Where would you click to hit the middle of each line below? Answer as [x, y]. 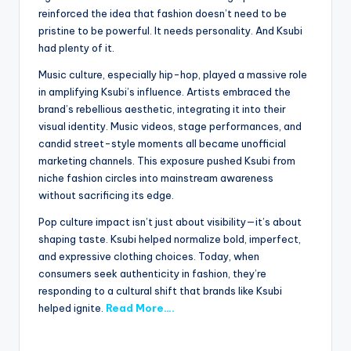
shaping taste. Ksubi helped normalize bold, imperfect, [170, 239]
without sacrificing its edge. [106, 195]
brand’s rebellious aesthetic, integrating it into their [162, 109]
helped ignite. [72, 308]
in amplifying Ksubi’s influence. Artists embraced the [165, 91]
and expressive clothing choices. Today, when [149, 256]
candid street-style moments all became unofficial [162, 143]
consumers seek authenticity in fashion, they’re [152, 273]
